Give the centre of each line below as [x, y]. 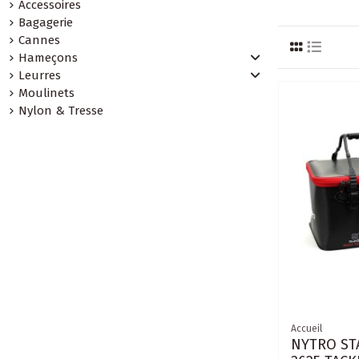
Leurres [40, 75]
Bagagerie [46, 22]
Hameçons [48, 57]
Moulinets [47, 93]
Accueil [307, 329]
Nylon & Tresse [61, 110]
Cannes [40, 40]
